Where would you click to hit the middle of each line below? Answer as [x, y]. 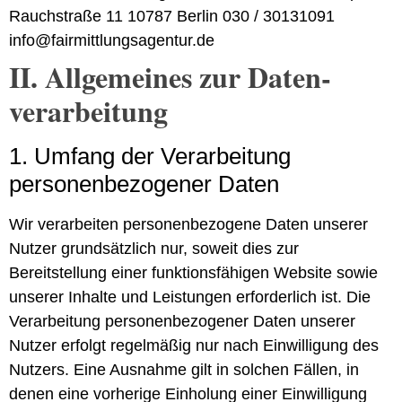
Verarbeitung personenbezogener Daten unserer [182, 321]
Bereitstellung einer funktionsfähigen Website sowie [193, 272]
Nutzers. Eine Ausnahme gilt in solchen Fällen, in [184, 369]
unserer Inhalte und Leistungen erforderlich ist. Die [190, 297]
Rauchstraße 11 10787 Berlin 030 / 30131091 [172, 16]
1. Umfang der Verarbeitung [150, 156]
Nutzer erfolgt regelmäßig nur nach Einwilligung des [194, 345]
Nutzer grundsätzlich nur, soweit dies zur [154, 248]
